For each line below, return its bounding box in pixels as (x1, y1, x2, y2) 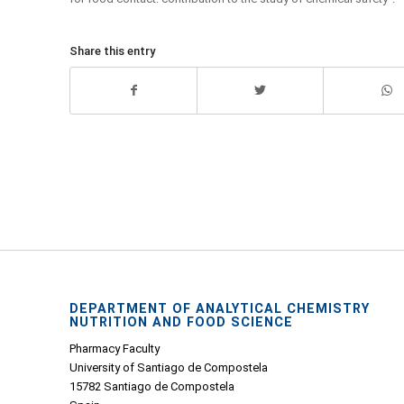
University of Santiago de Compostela (69, 361, 268, 375)
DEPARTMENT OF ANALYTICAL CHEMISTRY (69, 300, 370, 316)
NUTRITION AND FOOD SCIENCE (69, 314, 293, 329)
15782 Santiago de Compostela (69, 380, 234, 394)
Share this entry (69, 43, 155, 58)
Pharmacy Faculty (69, 342, 160, 356)
